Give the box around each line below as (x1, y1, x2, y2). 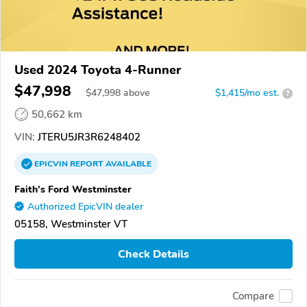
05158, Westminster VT (14, 217, 127, 232)
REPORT (70, 158, 103, 170)
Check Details (118, 246, 189, 262)
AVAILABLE (103, 158, 151, 170)
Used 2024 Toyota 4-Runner (14, 62, 181, 79)
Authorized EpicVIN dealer (27, 200, 143, 214)
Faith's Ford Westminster (14, 182, 132, 197)
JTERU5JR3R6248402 (35, 130, 140, 145)
